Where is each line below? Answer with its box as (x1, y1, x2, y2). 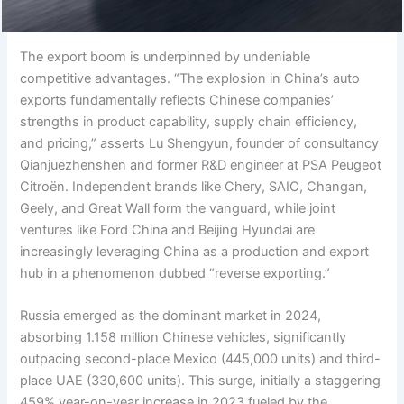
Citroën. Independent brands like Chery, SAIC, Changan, (20, 178, 368, 195)
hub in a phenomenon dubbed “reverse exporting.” (20, 264, 331, 281)
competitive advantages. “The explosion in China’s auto (20, 69, 361, 87)
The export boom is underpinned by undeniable (20, 48, 311, 65)
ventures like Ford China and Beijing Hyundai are (20, 221, 316, 238)
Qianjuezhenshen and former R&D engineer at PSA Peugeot (20, 156, 382, 173)
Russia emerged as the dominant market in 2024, (20, 308, 322, 325)
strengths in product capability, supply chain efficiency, (20, 113, 358, 130)
